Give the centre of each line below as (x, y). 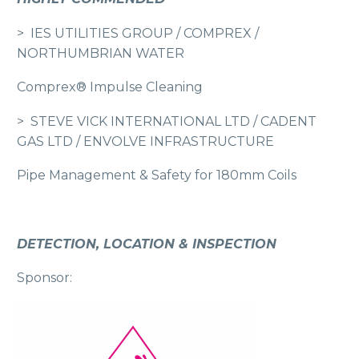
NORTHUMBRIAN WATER (101, 53)
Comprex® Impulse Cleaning (110, 87)
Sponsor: (44, 278)
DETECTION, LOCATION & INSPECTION (147, 244)
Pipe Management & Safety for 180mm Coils (157, 175)
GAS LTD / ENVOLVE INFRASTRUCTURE (145, 141)
